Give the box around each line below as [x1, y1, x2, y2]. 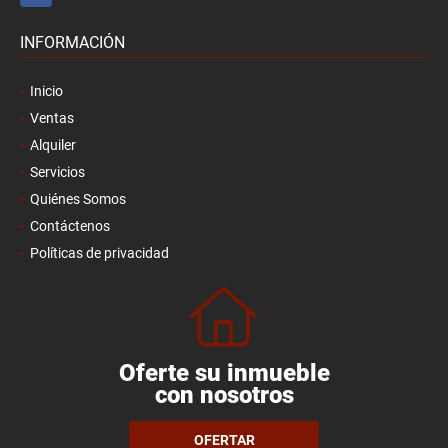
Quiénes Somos [30, 190, 126, 207]
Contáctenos [30, 217, 110, 234]
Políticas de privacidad [30, 244, 169, 261]
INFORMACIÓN [20, 32, 125, 52]
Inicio [30, 82, 63, 99]
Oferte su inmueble [118, 358, 330, 387]
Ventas [30, 109, 74, 126]
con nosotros [154, 380, 294, 409]
